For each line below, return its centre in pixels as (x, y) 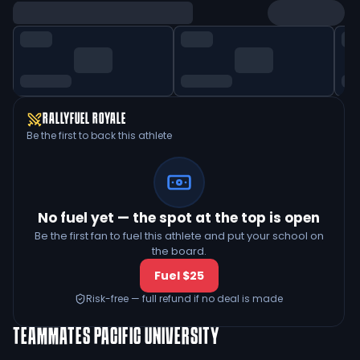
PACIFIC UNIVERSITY (155, 337)
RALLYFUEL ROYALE (84, 120)
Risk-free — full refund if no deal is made (184, 299)
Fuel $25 (179, 276)
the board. (179, 251)
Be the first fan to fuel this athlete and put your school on (179, 236)
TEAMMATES (52, 337)
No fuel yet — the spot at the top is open (179, 218)
